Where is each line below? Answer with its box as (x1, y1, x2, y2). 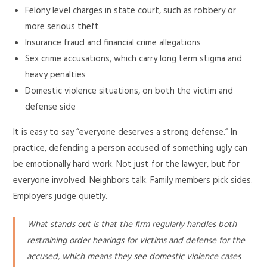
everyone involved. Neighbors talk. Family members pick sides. (13, 173, 253, 188)
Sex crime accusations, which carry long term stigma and (25, 52, 243, 66)
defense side (25, 100, 76, 114)
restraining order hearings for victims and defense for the (27, 234, 246, 248)
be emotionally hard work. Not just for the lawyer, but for (13, 157, 240, 172)
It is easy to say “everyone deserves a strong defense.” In (13, 125, 238, 139)
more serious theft (25, 20, 100, 34)
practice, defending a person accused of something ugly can (13, 141, 248, 156)
